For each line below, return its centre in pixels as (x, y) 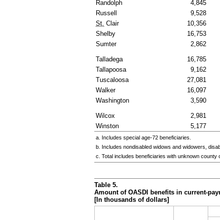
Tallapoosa (111, 70)
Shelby (106, 34)
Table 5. (106, 185)
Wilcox (105, 116)
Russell (106, 13)
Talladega (109, 59)
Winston (107, 126)
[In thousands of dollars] (132, 200)
